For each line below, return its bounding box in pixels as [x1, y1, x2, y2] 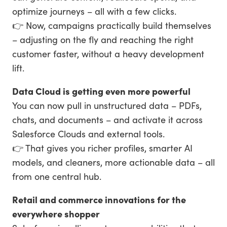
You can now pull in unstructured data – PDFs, [12, 99, 202, 111]
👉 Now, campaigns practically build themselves [12, 19, 211, 31]
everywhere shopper [12, 207, 100, 220]
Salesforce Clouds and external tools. [12, 127, 165, 140]
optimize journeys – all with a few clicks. [12, 5, 176, 17]
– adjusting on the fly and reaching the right [12, 33, 194, 46]
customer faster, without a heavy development [12, 47, 204, 60]
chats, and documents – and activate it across [12, 113, 203, 126]
